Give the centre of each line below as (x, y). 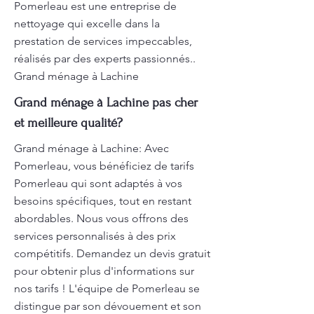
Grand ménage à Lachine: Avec (91, 148)
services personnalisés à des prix (95, 236)
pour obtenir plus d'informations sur (104, 271)
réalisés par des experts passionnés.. (105, 59)
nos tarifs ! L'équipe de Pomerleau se (107, 288)
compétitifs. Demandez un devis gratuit (112, 253)
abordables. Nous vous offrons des (101, 218)
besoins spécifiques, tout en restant (103, 201)
